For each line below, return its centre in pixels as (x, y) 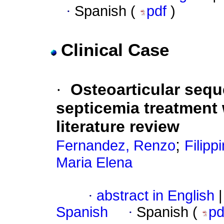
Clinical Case (115, 50)
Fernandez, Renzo (116, 146)
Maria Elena (94, 163)
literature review (118, 127)
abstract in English (155, 196)
